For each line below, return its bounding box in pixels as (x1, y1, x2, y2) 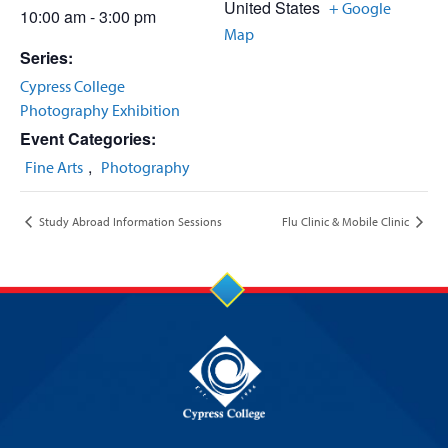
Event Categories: (20, 127, 156, 150)
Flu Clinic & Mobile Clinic (282, 213, 412, 229)
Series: (20, 46, 73, 69)
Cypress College (20, 76, 125, 96)
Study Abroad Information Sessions (36, 213, 222, 229)
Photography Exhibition (20, 100, 180, 120)
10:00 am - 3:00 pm (20, 5, 156, 28)
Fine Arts (25, 157, 83, 177)
